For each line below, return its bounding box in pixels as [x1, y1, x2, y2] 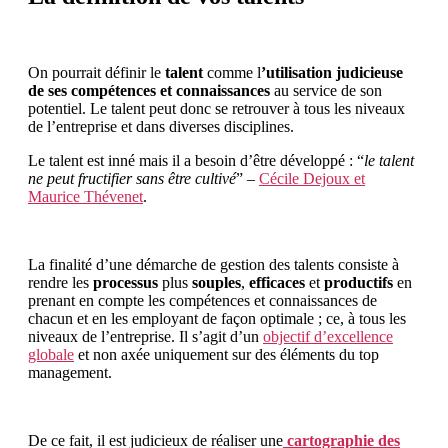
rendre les [28, 273, 93, 291]
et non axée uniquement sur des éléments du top [74, 345, 379, 363]
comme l [207, 63, 261, 81]
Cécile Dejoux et [259, 169, 365, 187]
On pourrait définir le [28, 63, 165, 81]
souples [192, 273, 241, 291]
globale [28, 345, 74, 363]
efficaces [249, 273, 309, 291]
